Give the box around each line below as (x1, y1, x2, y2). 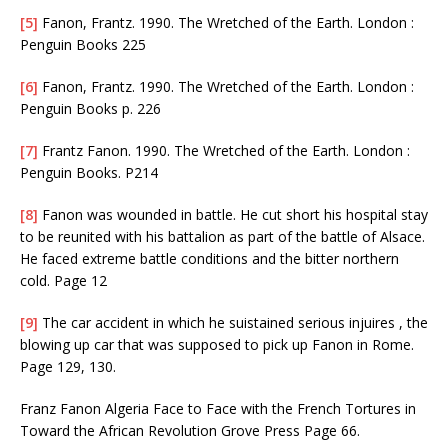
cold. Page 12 (20, 270, 107, 290)
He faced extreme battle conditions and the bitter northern (20, 248, 399, 268)
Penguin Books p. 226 (20, 98, 161, 118)
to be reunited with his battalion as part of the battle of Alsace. (20, 226, 425, 246)
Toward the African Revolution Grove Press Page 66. (20, 420, 360, 440)
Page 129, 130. (20, 356, 116, 376)
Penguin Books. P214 (20, 162, 158, 182)
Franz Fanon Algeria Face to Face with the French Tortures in (20, 398, 416, 418)
